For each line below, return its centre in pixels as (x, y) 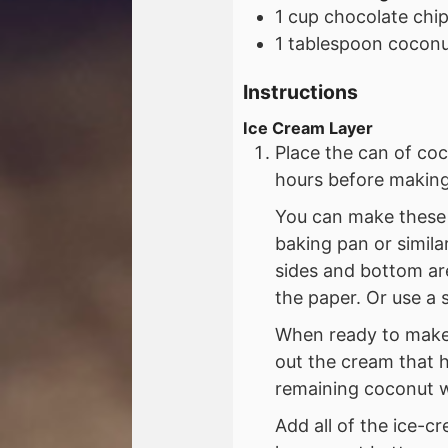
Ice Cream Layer (308, 128)
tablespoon (335, 43)
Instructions (300, 92)
